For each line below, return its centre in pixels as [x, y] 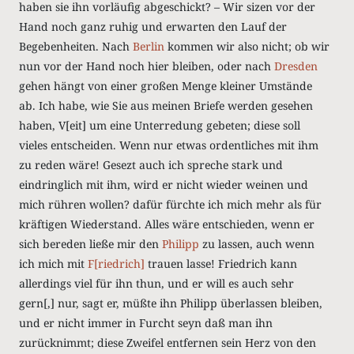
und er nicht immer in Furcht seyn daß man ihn [146, 323]
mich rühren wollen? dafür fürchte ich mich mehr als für [170, 204]
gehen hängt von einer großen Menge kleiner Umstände [166, 86]
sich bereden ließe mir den [90, 244]
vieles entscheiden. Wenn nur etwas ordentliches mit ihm [169, 145]
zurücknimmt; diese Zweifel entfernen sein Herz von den [168, 343]
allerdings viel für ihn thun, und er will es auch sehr [156, 283]
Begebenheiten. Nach [76, 46]
